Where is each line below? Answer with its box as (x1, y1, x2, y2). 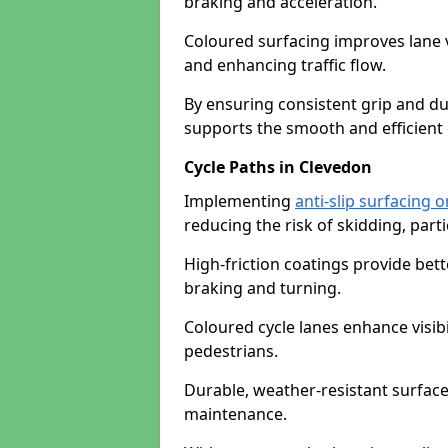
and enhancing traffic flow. (184, 54, 386, 76)
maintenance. (184, 403, 287, 425)
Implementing (184, 190, 295, 212)
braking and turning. (184, 277, 341, 299)
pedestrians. (184, 340, 278, 362)
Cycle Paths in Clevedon (184, 156, 372, 178)
